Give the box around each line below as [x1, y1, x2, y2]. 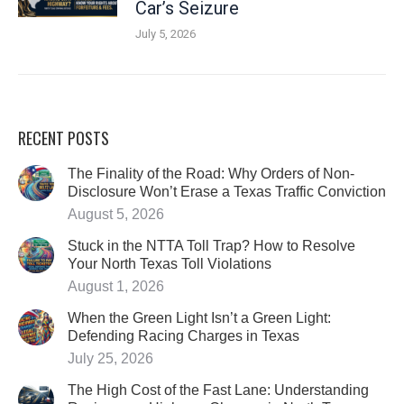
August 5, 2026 [68, 207, 164, 222]
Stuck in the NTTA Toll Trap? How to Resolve [68, 238, 355, 253]
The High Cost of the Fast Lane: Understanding [68, 382, 369, 398]
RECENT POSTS [18, 126, 109, 150]
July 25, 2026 [68, 351, 153, 366]
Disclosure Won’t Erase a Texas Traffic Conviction [68, 184, 386, 199]
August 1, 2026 [68, 279, 164, 294]
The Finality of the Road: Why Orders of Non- [68, 166, 354, 181]
